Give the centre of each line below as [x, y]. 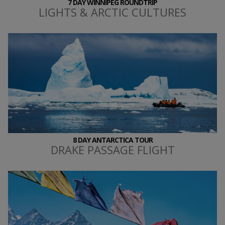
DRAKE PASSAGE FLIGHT [113, 150]
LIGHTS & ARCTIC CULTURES [113, 12]
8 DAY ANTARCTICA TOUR [113, 140]
